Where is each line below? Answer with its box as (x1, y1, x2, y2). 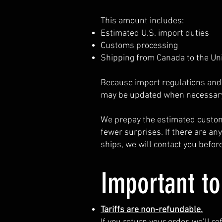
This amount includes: (101, 15, 184, 26)
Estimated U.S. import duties (101, 28, 209, 39)
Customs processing (101, 40, 178, 51)
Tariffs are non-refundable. (101, 204, 203, 215)
